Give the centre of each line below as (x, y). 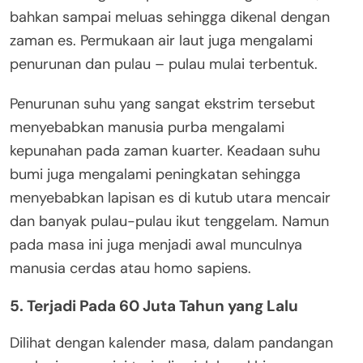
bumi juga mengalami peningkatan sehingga (155, 174)
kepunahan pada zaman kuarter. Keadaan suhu (165, 150)
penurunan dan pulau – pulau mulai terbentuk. (164, 64)
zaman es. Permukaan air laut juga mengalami (161, 40)
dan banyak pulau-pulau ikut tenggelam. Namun (169, 221)
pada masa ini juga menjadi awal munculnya (156, 244)
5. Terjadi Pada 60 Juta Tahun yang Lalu (154, 305)
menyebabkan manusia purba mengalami (147, 127)
